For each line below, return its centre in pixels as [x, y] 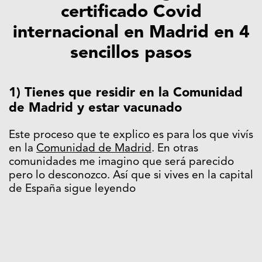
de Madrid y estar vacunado [95, 108]
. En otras [175, 149]
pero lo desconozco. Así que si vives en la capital [131, 176]
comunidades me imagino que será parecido [121, 163]
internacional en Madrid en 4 [131, 33]
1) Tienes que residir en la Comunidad [126, 93]
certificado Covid [131, 13]
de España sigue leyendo [72, 189]
